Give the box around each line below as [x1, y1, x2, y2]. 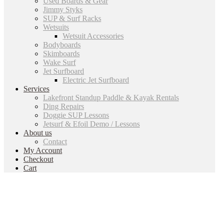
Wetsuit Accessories [63, 32, 124, 40]
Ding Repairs [43, 102, 84, 110]
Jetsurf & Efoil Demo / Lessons [43, 120, 140, 128]
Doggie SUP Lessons [43, 111, 109, 119]
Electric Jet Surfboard [63, 76, 129, 84]
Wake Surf [43, 58, 76, 66]
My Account [23, 146, 62, 154]
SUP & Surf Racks [43, 14, 101, 22]
